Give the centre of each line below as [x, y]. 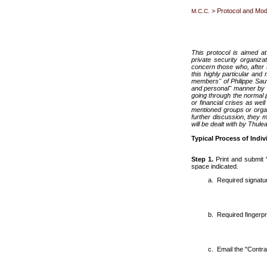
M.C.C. [201, 11]
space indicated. [215, 166]
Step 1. [202, 159]
